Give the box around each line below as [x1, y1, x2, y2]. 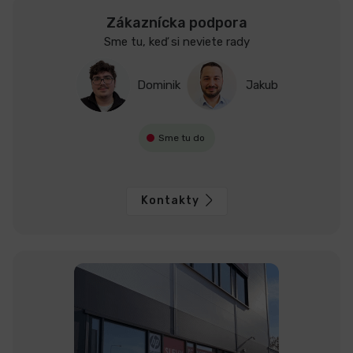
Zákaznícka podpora [106, 13, 247, 32]
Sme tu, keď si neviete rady [103, 34, 250, 49]
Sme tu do [158, 132, 205, 143]
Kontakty [140, 194, 199, 207]
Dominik [136, 77, 180, 92]
